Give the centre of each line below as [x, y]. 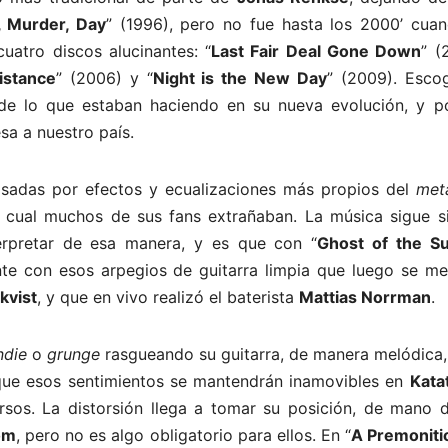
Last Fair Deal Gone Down [316, 50]
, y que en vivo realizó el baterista [168, 296]
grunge [76, 353]
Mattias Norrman [365, 296]
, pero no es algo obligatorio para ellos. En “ [183, 434]
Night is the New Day [239, 77]
